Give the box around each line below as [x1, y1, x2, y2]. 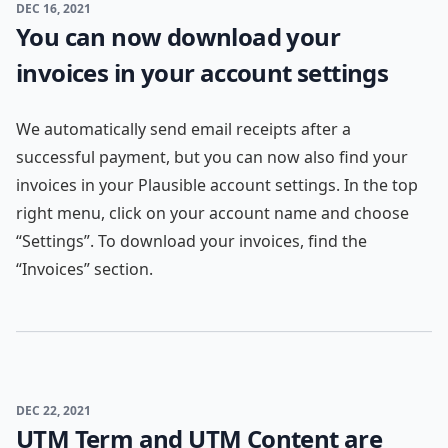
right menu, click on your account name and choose [16, 202, 409, 224]
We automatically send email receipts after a [16, 118, 351, 140]
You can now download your [16, 20, 340, 53]
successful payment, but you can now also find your [16, 146, 408, 168]
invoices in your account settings [16, 56, 389, 89]
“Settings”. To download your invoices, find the [16, 230, 367, 252]
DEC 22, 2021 [16, 402, 91, 419]
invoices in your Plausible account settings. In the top [16, 174, 418, 196]
